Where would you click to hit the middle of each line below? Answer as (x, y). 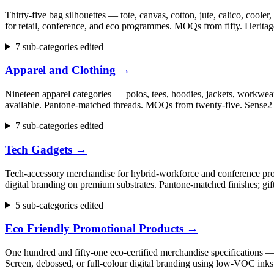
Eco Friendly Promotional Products (94, 229)
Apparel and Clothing (60, 70)
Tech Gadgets (39, 149)
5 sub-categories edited (59, 205)
